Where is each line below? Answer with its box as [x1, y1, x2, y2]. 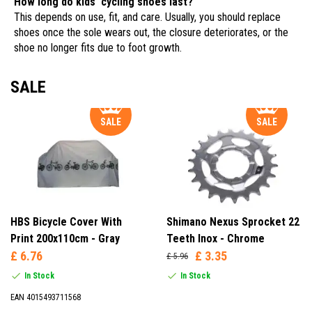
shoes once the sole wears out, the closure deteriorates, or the [14, 26, 288, 40]
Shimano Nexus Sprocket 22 [166, 214, 299, 228]
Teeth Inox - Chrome [166, 231, 265, 245]
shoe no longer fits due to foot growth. [14, 41, 182, 55]
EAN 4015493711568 [10, 292, 81, 302]
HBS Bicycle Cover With [10, 214, 122, 228]
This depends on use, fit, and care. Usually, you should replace [14, 10, 281, 24]
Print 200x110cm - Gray [10, 231, 120, 245]
